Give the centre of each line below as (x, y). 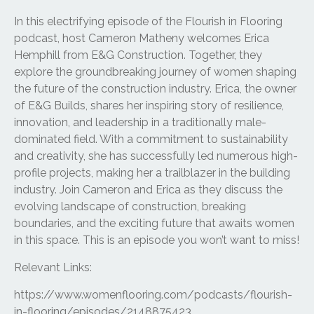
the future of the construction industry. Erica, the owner (155, 88)
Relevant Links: (53, 267)
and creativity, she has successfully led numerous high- (156, 156)
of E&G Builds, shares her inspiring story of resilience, (149, 105)
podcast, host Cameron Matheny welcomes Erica (142, 38)
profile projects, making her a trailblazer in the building (152, 172)
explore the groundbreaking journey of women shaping (155, 71)
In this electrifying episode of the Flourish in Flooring (148, 21)
